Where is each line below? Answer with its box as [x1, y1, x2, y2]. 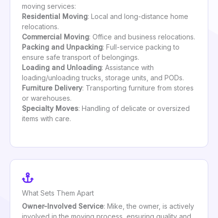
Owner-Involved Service [22, 201, 104, 210]
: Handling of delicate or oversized [78, 104, 190, 113]
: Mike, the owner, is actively [104, 201, 194, 210]
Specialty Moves [22, 104, 78, 113]
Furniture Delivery [22, 84, 82, 92]
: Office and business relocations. [89, 33, 195, 41]
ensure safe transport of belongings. [22, 53, 139, 62]
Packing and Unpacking [22, 43, 103, 52]
